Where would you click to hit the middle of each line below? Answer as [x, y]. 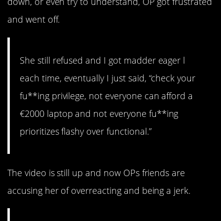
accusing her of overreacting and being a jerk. [99, 190]
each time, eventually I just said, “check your [108, 78]
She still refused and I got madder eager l [103, 60]
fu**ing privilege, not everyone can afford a [107, 95]
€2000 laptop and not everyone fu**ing [99, 113]
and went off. [34, 19]
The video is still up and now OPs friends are [96, 172]
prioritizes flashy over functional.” [86, 131]
